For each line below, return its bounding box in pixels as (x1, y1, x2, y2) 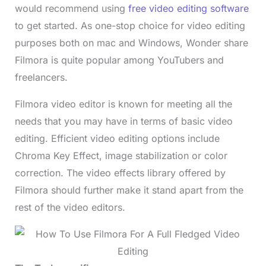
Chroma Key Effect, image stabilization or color (14, 149, 227, 161)
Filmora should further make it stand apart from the (14, 183, 243, 196)
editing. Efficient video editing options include (14, 132, 220, 144)
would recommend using (14, 2, 128, 14)
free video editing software (128, 2, 249, 14)
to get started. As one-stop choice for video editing (14, 19, 245, 31)
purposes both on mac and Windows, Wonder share (14, 36, 248, 49)
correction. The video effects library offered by (14, 166, 226, 179)
